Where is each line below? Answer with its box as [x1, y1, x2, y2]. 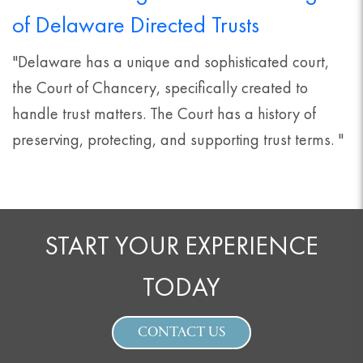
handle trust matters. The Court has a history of [12, 103, 316, 123]
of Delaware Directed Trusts [12, 10, 259, 38]
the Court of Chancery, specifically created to [12, 77, 308, 97]
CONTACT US [138, 326, 225, 341]
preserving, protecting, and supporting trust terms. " [12, 129, 344, 149]
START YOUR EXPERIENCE [45, 229, 318, 261]
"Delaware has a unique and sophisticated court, [12, 51, 329, 71]
